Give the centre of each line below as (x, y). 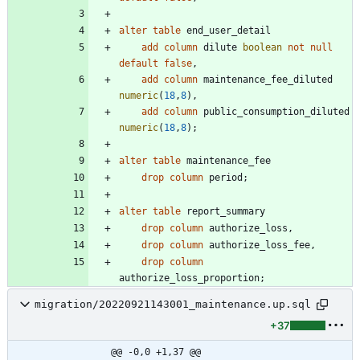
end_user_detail (229, 30)
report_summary (226, 211)
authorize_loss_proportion (189, 278)
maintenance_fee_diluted (268, 79)
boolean (262, 47)
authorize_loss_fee (260, 245)
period (226, 177)
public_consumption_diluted (276, 111)
